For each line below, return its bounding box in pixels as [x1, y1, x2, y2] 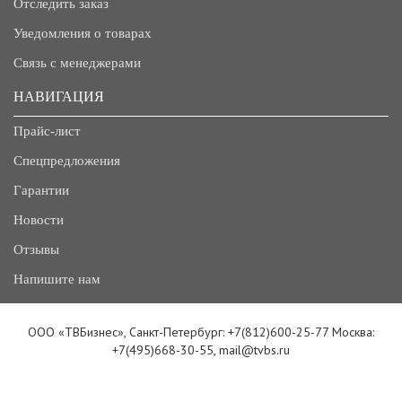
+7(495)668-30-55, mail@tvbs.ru [112, 342, 290, 358]
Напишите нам [13, 272, 100, 286]
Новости [13, 213, 64, 227]
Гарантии [13, 183, 69, 197]
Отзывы [13, 242, 59, 257]
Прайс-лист [13, 124, 81, 138]
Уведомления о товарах [13, 26, 152, 40]
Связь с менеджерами [13, 56, 141, 70]
